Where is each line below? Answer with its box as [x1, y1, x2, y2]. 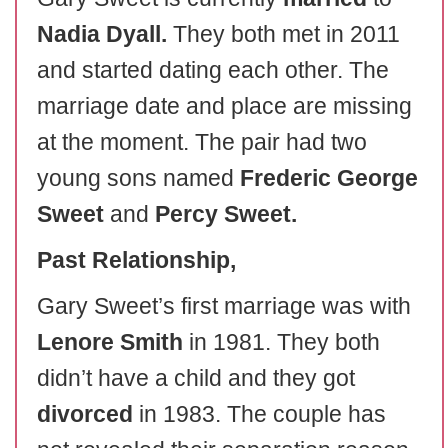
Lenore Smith [37, 329, 183, 355]
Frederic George [240, 165, 418, 191]
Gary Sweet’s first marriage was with [37, 293, 411, 319]
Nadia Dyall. [37, 21, 167, 47]
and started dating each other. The [37, 57, 389, 83]
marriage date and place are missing [37, 93, 412, 119]
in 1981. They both [183, 329, 380, 355]
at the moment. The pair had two [37, 129, 367, 155]
